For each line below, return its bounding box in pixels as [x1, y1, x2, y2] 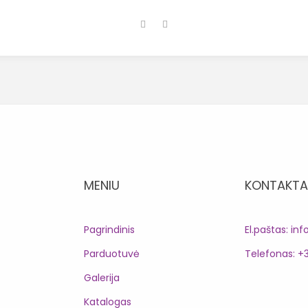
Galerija [84, 271, 120, 285]
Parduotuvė [84, 247, 140, 261]
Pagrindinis [84, 223, 135, 237]
